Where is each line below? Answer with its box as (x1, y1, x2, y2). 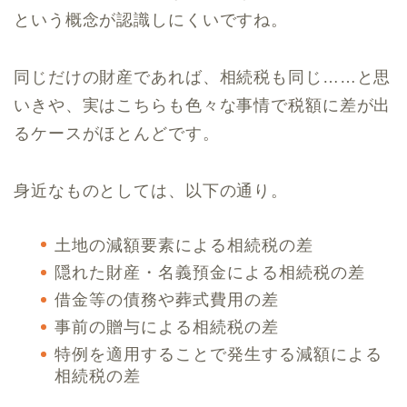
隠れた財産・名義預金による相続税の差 (55, 263, 365, 282)
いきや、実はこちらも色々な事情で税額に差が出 (14, 95, 392, 114)
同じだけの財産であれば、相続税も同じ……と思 (14, 67, 392, 86)
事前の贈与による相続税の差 (55, 318, 279, 337)
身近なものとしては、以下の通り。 (14, 181, 289, 200)
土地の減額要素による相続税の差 (55, 235, 313, 254)
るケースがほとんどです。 (14, 124, 220, 143)
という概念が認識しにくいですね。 (14, 10, 289, 29)
